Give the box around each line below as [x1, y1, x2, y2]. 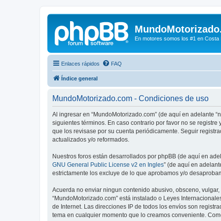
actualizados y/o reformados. [52, 136, 129, 143]
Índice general [61, 75, 98, 81]
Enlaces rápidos [61, 60, 100, 67]
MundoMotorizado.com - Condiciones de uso [52, 94, 209, 103]
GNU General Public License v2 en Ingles [52, 161, 164, 168]
